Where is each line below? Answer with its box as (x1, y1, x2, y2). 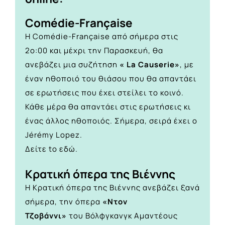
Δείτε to (25, 143, 59, 154)
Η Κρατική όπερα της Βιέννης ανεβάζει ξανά (25, 182, 200, 193)
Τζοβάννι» (25, 210, 67, 221)
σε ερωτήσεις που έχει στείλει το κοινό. (25, 87, 184, 98)
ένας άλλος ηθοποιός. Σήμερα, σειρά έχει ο (25, 115, 197, 126)
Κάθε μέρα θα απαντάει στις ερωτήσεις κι (25, 101, 191, 112)
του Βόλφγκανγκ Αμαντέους (67, 210, 178, 221)
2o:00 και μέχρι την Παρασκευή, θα (25, 45, 163, 56)
